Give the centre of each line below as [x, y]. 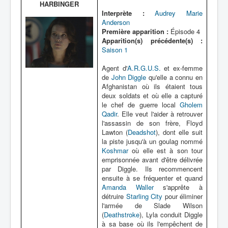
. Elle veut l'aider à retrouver [160, 114]
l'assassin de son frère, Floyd [152, 123]
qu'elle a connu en [175, 77]
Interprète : [123, 13]
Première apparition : [135, 31]
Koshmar [115, 150]
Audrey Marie [179, 13]
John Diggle [129, 77]
